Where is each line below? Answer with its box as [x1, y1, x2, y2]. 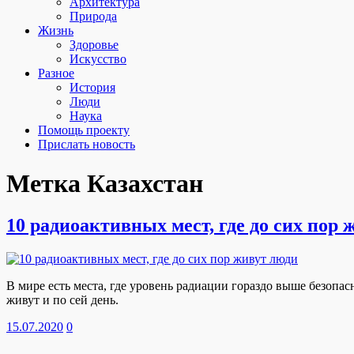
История [70, 81, 115, 95]
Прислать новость [38, 137, 135, 152]
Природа [70, 9, 117, 24]
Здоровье [70, 38, 119, 52]
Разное [38, 66, 74, 81]
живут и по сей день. [6, 293, 119, 307]
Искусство [70, 52, 126, 66]
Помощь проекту [38, 123, 130, 137]
